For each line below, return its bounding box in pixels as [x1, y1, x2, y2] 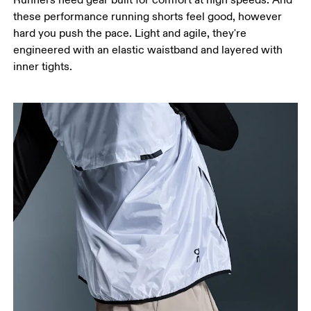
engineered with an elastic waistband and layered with [13, 42, 283, 57]
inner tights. [13, 59, 73, 74]
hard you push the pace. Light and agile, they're [13, 26, 247, 40]
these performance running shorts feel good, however [13, 9, 283, 24]
